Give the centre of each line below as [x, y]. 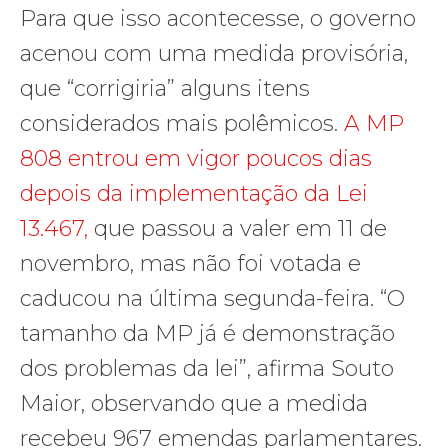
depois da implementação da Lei [194, 193]
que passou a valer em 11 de [240, 228]
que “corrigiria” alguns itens [165, 88]
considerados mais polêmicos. [182, 123]
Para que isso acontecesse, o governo [218, 18]
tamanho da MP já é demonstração [207, 333]
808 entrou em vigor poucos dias [196, 158]
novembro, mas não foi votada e [190, 263]
